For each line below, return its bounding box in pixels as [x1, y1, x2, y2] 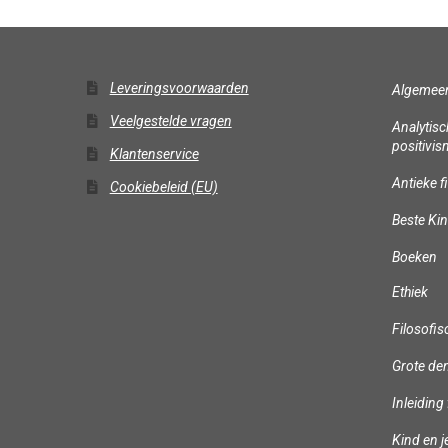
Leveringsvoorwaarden [109, 80, 249, 97]
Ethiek [392, 284, 429, 301]
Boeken [392, 249, 438, 266]
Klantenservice [109, 146, 199, 163]
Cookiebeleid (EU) [109, 179, 218, 196]
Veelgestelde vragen [109, 113, 232, 130]
